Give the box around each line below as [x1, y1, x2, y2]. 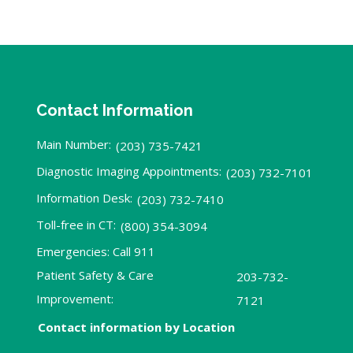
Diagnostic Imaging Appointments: [35, 163, 221, 180]
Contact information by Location [37, 319, 235, 336]
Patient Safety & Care [35, 267, 154, 284]
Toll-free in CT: [35, 217, 116, 233]
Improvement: [35, 291, 113, 307]
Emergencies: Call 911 [35, 243, 155, 260]
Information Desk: [35, 190, 132, 206]
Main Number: [35, 136, 111, 153]
